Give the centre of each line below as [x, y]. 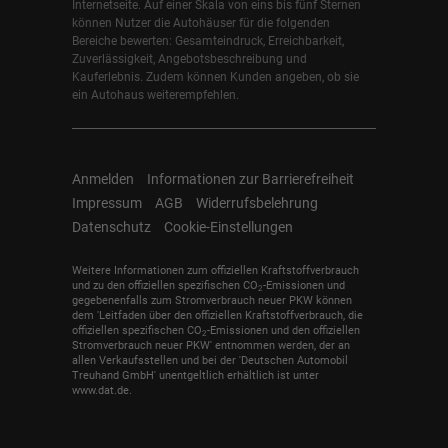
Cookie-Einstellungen [228, 226]
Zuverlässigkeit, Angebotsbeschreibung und [189, 58]
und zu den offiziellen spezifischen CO [165, 286]
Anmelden [103, 178]
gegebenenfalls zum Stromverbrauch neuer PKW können [212, 301]
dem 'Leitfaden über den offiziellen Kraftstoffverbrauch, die [217, 316]
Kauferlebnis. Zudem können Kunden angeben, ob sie [215, 76]
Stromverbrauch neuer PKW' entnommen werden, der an [211, 346]
